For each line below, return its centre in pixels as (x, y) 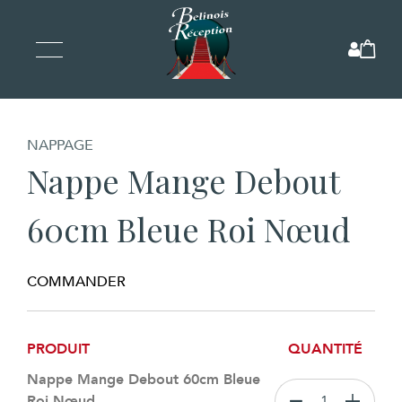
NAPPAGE (60, 145)
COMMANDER (76, 282)
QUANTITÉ (325, 349)
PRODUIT (58, 349)
